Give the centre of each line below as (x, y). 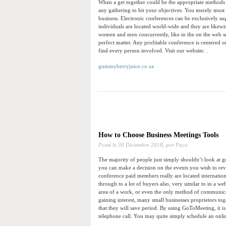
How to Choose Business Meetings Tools (158, 135)
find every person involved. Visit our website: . (153, 51)
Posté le (108, 145)
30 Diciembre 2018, (141, 145)
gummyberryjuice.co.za (126, 66)
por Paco (176, 145)
